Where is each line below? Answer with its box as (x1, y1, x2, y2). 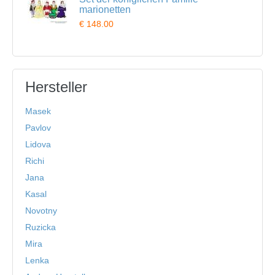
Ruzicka (25, 222, 56, 233)
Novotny (25, 206, 57, 216)
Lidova (25, 139, 51, 150)
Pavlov (25, 123, 51, 133)
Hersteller (25, 79, 87, 96)
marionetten (79, 4, 131, 15)
